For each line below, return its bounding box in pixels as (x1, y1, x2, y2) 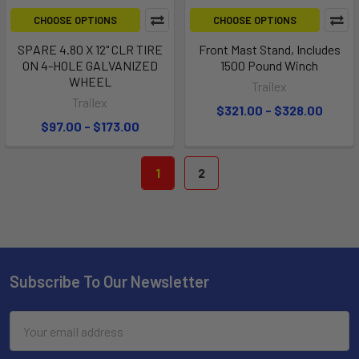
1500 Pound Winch (220, 58, 318, 74)
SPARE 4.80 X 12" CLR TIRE (17, 42, 163, 58)
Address (10, 332, 54, 348)
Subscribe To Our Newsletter (10, 272, 209, 292)
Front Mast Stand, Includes (198, 42, 341, 58)
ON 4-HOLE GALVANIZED (22, 58, 158, 74)
